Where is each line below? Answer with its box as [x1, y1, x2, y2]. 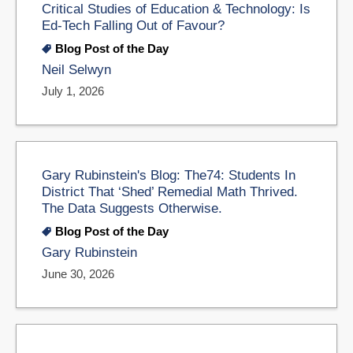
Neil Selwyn [42, 62, 111, 78]
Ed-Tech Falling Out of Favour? [42, 18, 225, 33]
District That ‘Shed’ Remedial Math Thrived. [42, 184, 298, 199]
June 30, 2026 [42, 266, 114, 281]
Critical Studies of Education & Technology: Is [42, 2, 310, 17]
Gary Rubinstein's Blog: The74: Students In [42, 167, 295, 182]
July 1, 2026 [42, 84, 104, 98]
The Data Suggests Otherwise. [42, 200, 222, 215]
